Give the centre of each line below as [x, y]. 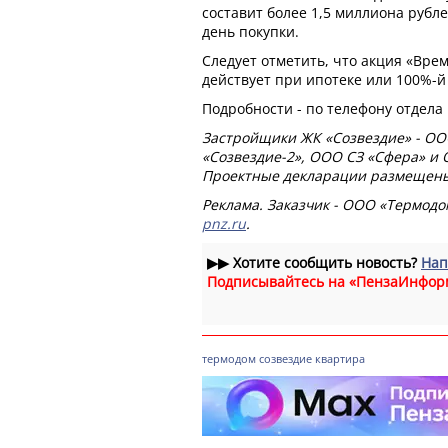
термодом [229, 358]
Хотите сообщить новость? [325, 262]
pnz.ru [224, 223]
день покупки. [250, 31]
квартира [340, 358]
